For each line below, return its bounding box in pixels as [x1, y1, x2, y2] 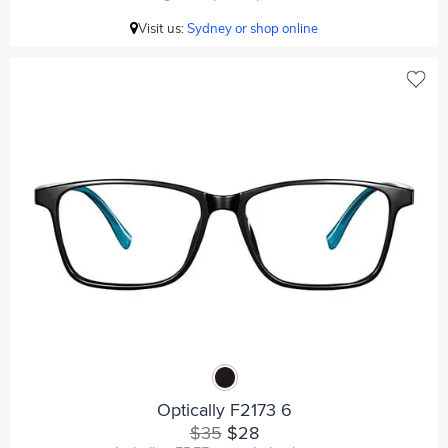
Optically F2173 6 [156, 399, 292, 421]
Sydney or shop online [187, 20, 318, 36]
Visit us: [138, 20, 187, 36]
